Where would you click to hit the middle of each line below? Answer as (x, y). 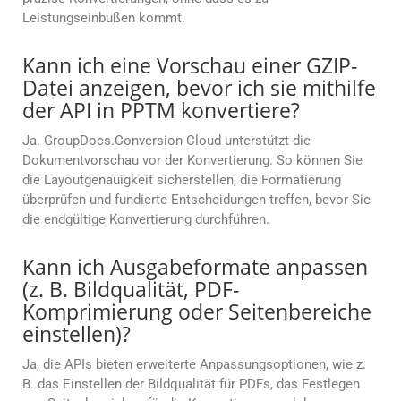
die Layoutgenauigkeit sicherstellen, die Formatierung (182, 180)
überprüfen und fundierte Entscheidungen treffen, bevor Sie (196, 200)
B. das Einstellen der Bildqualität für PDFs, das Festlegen (191, 384)
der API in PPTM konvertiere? (161, 111)
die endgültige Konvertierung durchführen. (146, 220)
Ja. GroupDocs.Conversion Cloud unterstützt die (166, 141)
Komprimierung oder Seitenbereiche (197, 312)
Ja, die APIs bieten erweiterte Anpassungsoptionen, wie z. (194, 365)
